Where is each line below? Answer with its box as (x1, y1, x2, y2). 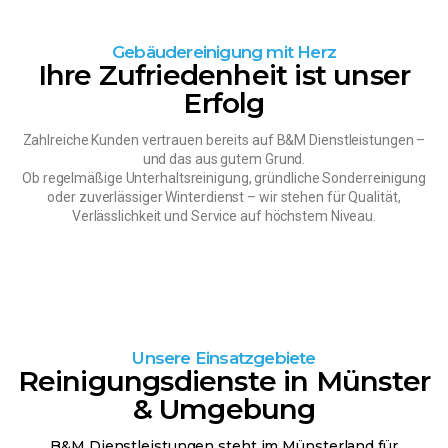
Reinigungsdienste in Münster (17, 363, 431, 398)
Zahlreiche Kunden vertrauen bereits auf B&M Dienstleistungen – (22, 131, 426, 148)
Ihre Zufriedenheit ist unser (37, 57, 411, 92)
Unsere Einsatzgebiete (132, 347, 316, 368)
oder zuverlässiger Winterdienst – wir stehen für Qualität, (47, 188, 401, 205)
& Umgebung (132, 391, 316, 426)
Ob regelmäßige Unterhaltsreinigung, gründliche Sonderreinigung (22, 169, 426, 186)
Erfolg (183, 85, 265, 120)
